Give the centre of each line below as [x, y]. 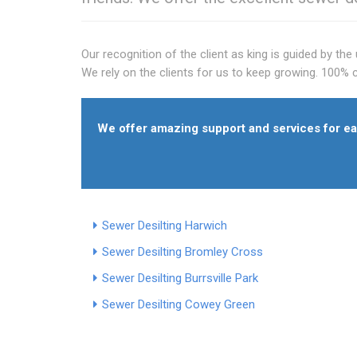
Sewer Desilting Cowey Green [178, 304]
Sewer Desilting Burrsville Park [180, 278]
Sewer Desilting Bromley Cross [182, 251]
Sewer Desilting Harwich [165, 225]
